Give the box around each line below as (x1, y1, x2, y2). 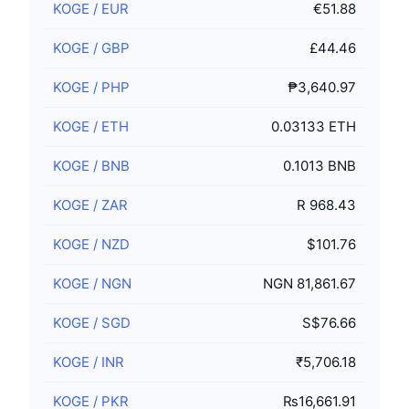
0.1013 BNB (283, 157, 356, 174)
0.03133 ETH (271, 118, 356, 135)
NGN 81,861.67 (263, 275, 356, 292)
